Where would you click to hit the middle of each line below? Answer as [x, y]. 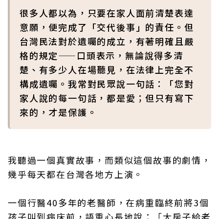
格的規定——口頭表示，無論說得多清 [101, 55]
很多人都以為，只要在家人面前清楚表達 [107, 13]
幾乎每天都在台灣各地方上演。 [76, 174]
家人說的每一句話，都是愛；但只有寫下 [107, 98]
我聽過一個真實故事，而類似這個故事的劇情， [109, 160]
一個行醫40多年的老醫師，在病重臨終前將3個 [109, 202]
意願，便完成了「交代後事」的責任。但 [107, 27]
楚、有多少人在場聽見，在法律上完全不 [107, 69]
